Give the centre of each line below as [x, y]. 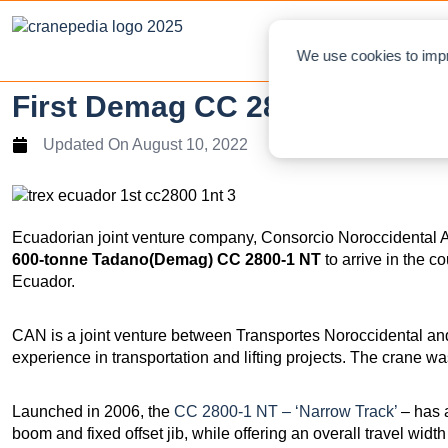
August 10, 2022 [190, 144]
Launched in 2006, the [93, 411]
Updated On [86, 144]
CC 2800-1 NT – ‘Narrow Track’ [285, 411]
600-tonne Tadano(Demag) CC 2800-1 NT [166, 259]
